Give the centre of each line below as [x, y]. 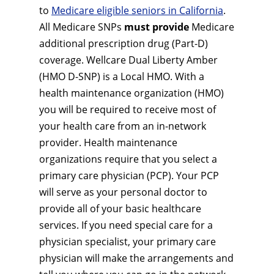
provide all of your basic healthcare [120, 209]
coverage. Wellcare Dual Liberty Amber [128, 60]
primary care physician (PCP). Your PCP [129, 176]
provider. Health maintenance [108, 143]
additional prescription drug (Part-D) [124, 43]
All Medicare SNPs [82, 27]
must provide [157, 27]
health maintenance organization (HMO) [131, 93]
